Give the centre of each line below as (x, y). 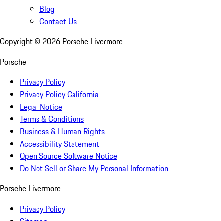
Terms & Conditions (52, 119)
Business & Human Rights (62, 131)
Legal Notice (41, 107)
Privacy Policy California (59, 94)
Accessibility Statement (59, 144)
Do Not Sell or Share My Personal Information (94, 168)
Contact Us (58, 21)
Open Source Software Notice (69, 156)
